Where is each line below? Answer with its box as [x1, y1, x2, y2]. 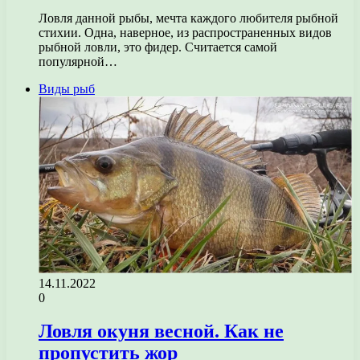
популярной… [39, 54, 117, 68]
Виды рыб [39, 81, 95, 96]
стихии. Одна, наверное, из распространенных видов [39, 25, 332, 39]
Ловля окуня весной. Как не [39, 321, 284, 342]
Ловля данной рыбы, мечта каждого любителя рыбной [39, 10, 338, 25]
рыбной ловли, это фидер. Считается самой [39, 39, 277, 54]
